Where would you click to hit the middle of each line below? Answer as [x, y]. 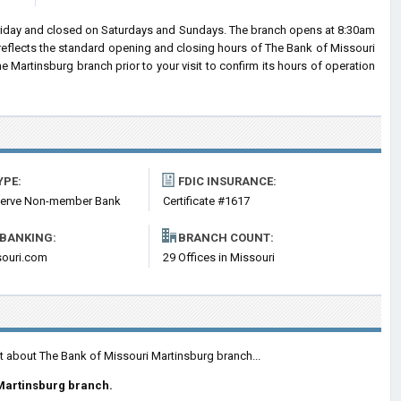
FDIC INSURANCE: [227, 181]
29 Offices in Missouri [219, 257]
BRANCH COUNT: [226, 238]
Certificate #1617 [206, 201]
